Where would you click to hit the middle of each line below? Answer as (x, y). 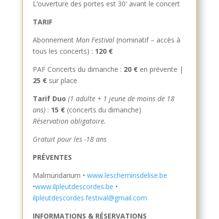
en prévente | (160, 69)
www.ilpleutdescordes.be (74, 186)
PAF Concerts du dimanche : (78, 69)
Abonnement (54, 40)
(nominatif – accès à (147, 40)
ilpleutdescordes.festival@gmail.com (90, 197)
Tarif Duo (49, 98)
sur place (62, 80)
